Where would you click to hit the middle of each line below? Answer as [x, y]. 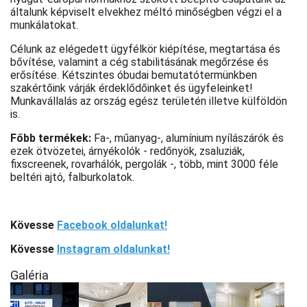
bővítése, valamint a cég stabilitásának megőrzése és [139, 62]
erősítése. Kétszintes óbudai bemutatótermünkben [134, 75]
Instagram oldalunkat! [113, 249]
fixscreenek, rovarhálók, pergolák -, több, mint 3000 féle [144, 164]
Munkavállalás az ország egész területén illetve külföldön [149, 101]
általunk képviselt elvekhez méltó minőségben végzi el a [146, 12]
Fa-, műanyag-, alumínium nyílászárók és [189, 138]
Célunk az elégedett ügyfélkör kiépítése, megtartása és [145, 49]
